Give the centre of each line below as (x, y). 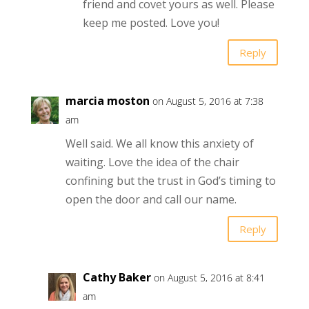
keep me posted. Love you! (151, 23)
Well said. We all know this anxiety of (159, 144)
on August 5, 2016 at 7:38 (208, 101)
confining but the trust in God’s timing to (170, 181)
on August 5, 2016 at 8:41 (209, 278)
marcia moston (107, 101)
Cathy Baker (117, 278)
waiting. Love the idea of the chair (152, 162)
